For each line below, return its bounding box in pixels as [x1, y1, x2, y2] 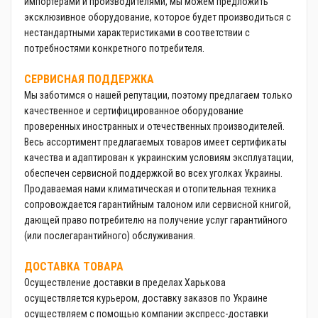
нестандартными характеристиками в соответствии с [24, 27, 250, 38]
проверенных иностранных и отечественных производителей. [24, 121, 285, 132]
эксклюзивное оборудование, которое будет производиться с [24, 11, 291, 23]
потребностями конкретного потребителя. [24, 43, 204, 54]
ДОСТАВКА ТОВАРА [24, 260, 124, 273]
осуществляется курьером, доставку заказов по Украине [24, 292, 268, 304]
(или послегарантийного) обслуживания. [24, 230, 195, 241]
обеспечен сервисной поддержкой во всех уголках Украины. [24, 168, 283, 179]
